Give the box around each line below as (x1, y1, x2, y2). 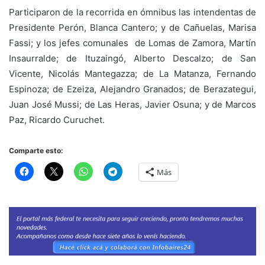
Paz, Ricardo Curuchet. (9, 114, 105, 125)
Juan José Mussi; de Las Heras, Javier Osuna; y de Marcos (9, 98, 256, 110)
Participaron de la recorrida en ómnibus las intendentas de (9, 6, 256, 18)
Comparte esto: (9, 146, 63, 155)
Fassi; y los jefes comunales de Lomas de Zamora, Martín (9, 37, 256, 49)
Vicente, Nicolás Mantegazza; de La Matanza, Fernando (9, 67, 256, 79)
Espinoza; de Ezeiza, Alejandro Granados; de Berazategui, (9, 83, 256, 95)
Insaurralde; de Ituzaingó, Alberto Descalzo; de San (9, 52, 256, 64)
